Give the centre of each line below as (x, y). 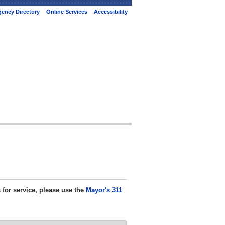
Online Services (67, 12)
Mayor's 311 (104, 190)
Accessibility (111, 12)
